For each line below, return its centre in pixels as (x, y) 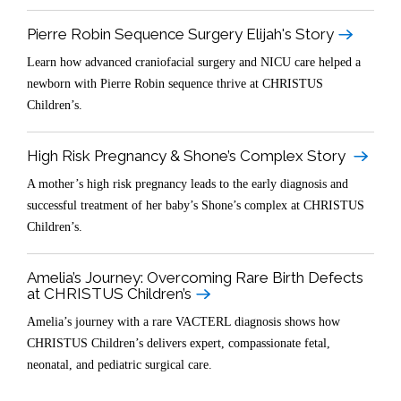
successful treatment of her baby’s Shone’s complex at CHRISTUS (196, 206)
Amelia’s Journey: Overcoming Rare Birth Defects (195, 278)
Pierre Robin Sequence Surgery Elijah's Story (180, 34)
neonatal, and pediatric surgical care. (119, 365)
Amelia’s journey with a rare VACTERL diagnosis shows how (183, 322)
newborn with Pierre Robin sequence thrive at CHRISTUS (175, 84)
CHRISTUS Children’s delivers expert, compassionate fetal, (179, 344)
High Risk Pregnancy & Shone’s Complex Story (188, 156)
